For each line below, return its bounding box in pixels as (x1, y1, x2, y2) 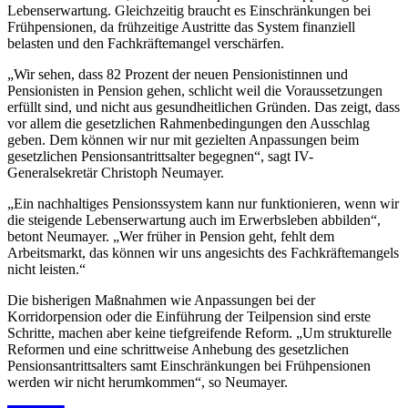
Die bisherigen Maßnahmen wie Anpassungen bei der (7, 291, 315, 308)
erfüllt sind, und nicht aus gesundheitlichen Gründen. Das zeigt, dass (7, 98, 400, 115)
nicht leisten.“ (7, 260, 86, 277)
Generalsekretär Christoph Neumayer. (7, 164, 224, 180)
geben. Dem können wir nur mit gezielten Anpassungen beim (7, 131, 359, 148)
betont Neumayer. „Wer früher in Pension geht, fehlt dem (7, 228, 334, 244)
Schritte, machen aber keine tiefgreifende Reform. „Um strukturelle (7, 324, 392, 341)
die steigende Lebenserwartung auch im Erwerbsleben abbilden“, (7, 211, 381, 228)
